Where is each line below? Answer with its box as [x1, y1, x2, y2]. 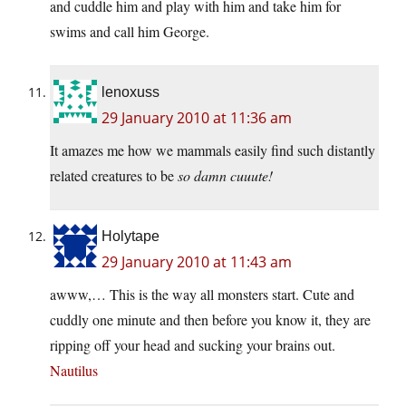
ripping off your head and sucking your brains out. [50, 335, 335, 355]
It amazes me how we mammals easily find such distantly [50, 140, 375, 160]
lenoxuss [101, 84, 159, 101]
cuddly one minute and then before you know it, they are [50, 310, 371, 330]
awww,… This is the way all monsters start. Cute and [50, 285, 354, 304]
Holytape [101, 228, 159, 245]
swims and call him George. [50, 22, 209, 42]
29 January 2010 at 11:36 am [101, 108, 292, 129]
